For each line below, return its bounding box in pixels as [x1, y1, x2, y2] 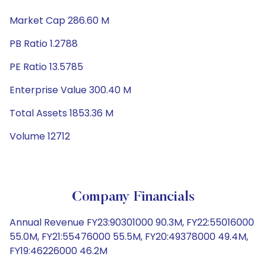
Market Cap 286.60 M [9, 14, 109, 27]
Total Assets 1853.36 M [9, 106, 113, 120]
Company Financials [71, 190, 195, 204]
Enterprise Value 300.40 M [9, 83, 131, 97]
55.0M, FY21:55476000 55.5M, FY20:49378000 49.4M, [9, 230, 248, 243]
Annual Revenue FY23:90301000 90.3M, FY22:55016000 [9, 216, 254, 229]
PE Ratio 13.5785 [9, 60, 83, 74]
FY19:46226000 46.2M [9, 244, 107, 258]
